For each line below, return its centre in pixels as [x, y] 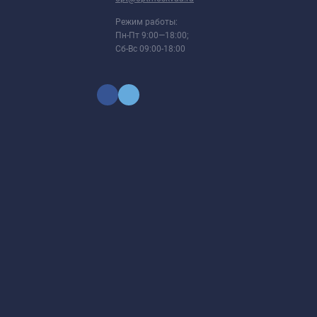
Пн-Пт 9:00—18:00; [152, 35]
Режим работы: [146, 22]
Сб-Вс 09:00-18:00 [150, 48]
